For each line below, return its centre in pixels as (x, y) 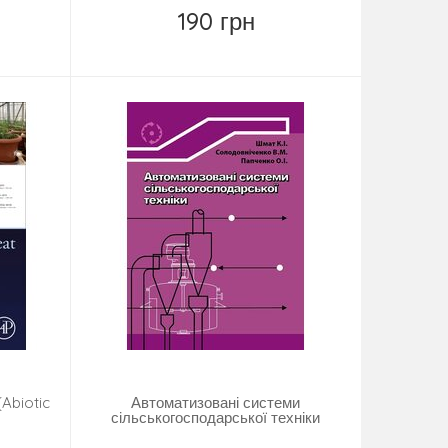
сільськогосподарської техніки (216, 418)
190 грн (215, 21)
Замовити (228, 49)
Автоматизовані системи (216, 403)
